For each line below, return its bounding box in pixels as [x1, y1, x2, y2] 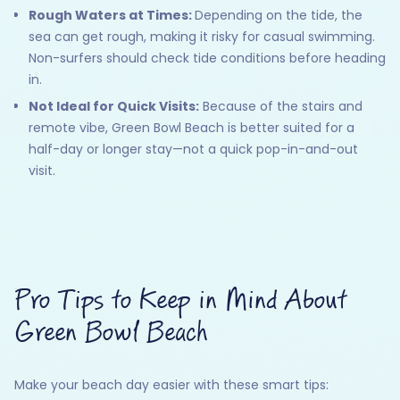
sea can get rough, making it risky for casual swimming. [29, 28, 375, 46]
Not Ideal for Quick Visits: [29, 97, 199, 116]
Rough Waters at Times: [29, 6, 195, 25]
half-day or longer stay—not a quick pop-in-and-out [29, 140, 358, 159]
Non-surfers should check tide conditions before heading [29, 49, 386, 68]
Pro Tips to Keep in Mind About [14, 287, 346, 316]
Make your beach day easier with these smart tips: [14, 376, 329, 395]
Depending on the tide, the [195, 6, 362, 25]
